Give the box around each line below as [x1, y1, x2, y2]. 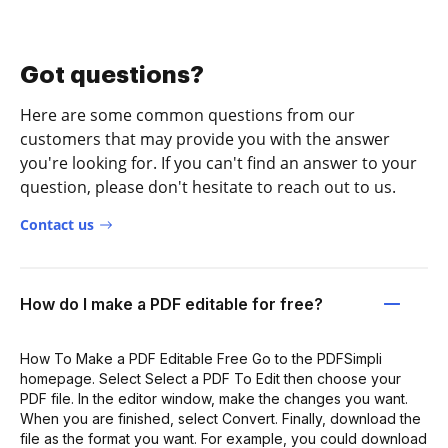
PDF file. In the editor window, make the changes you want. [20, 389, 408, 407]
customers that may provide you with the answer [20, 127, 390, 150]
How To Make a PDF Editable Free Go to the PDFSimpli [20, 349, 382, 367]
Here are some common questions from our [20, 103, 355, 126]
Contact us [20, 214, 94, 234]
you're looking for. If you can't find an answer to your [20, 151, 417, 174]
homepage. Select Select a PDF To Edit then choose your [20, 369, 401, 387]
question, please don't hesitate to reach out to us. [20, 175, 396, 198]
